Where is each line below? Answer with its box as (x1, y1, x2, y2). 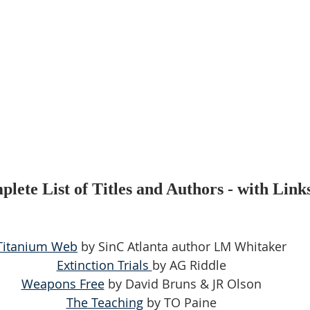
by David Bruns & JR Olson (104, 275, 262, 292)
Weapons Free (21, 275, 104, 292)
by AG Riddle (152, 256, 226, 273)
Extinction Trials (56, 256, 152, 273)
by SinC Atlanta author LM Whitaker (77, 237, 286, 255)
